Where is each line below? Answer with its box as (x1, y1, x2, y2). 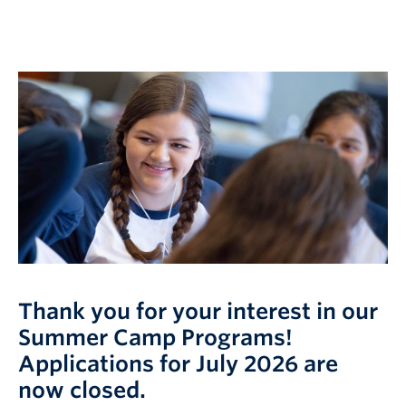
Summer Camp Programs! (18, 324, 293, 352)
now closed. (18, 377, 146, 404)
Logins (18, 5, 51, 19)
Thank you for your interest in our (18, 298, 378, 325)
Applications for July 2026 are (18, 351, 338, 378)
